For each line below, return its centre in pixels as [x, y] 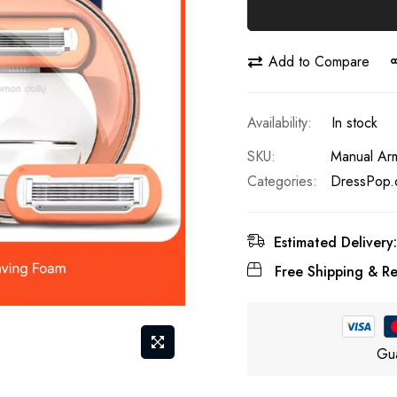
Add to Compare [319, 61]
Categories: [282, 181]
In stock [354, 123]
